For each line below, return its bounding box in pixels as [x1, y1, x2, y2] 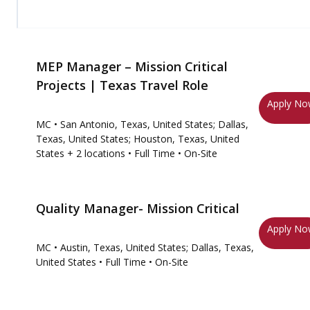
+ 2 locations [64, 147, 125, 160]
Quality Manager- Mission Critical [36, 200, 239, 217]
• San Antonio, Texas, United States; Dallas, [54, 118, 248, 131]
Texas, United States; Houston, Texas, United [36, 132, 239, 145]
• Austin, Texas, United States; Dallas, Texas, [54, 241, 254, 254]
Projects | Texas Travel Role [36, 77, 208, 93]
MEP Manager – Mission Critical [36, 58, 228, 75]
